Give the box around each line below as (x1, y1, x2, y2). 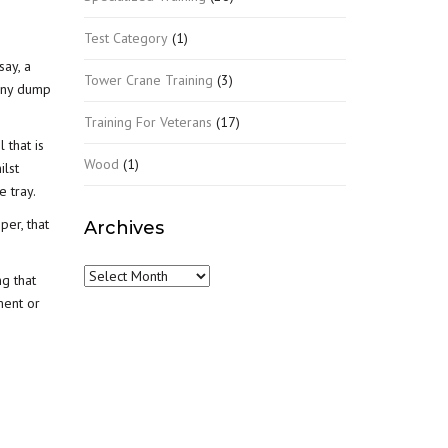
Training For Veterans (83, 112, 212, 131)
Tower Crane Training (83, 70, 213, 89)
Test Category (83, 28, 168, 47)
